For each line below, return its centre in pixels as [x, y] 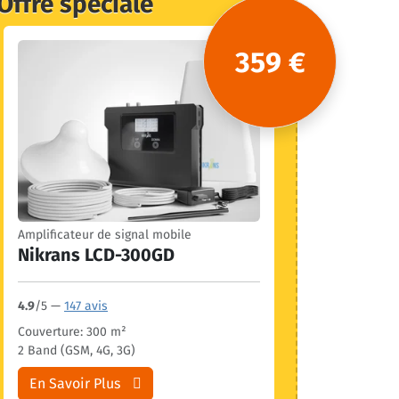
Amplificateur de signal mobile [105, 235]
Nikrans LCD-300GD [96, 255]
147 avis [86, 306]
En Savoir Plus [75, 383]
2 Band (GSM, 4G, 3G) [77, 350]
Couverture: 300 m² [72, 332]
